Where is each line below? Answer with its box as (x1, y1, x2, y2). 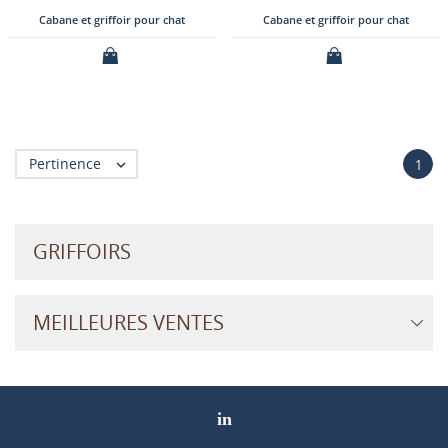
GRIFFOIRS (33, 238, 131, 265)
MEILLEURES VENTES (33, 309, 224, 336)
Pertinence (29, 154, 101, 173)
